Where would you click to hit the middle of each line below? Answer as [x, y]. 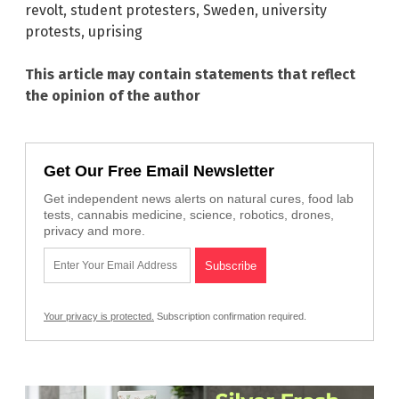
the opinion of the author [113, 96]
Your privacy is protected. [99, 317]
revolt [44, 11]
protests [53, 32]
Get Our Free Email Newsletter [159, 171]
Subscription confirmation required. [230, 317]
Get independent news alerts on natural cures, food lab [199, 199]
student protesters [133, 11]
